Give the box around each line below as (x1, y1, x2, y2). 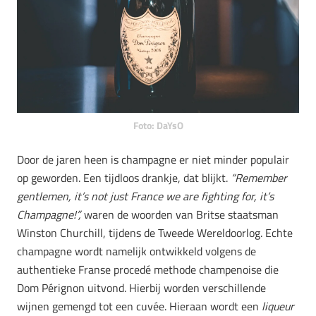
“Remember (231, 169, 287, 186)
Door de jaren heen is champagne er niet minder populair (17, 150, 289, 168)
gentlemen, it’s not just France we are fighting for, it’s (17, 187, 274, 205)
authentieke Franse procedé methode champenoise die (17, 260, 279, 278)
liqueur (262, 297, 294, 315)
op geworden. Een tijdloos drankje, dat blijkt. (17, 169, 231, 186)
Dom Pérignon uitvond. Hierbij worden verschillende (17, 279, 266, 296)
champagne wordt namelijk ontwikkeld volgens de (17, 242, 256, 260)
